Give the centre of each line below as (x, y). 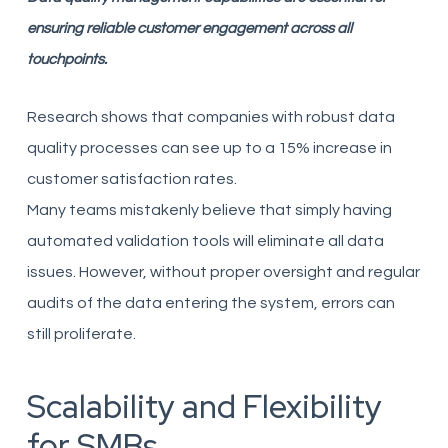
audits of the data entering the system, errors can (210, 303)
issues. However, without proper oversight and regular (223, 272)
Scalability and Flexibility (204, 406)
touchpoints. (66, 59)
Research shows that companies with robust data (210, 117)
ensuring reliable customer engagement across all (189, 28)
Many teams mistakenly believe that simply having (209, 210)
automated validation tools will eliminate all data (205, 241)
